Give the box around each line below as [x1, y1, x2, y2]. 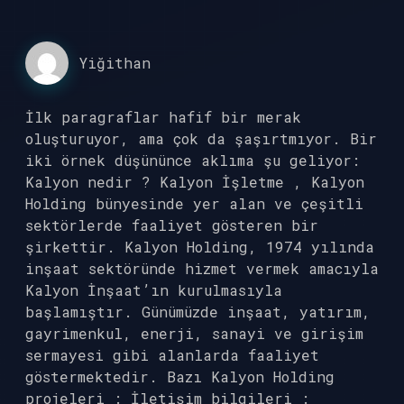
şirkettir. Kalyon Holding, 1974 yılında [25, 237, 374, 256]
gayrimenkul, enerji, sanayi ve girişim [25, 324, 363, 343]
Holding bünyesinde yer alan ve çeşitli [25, 194, 363, 213]
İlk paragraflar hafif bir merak [25, 107, 301, 126]
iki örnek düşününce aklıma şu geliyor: [25, 151, 360, 170]
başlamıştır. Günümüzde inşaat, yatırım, [25, 302, 371, 321]
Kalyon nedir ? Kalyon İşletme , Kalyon [25, 172, 364, 191]
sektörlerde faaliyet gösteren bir [25, 216, 318, 234]
